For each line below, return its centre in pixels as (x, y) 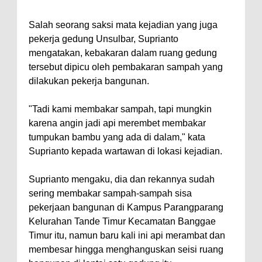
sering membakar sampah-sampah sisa (110, 194)
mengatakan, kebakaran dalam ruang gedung (123, 53)
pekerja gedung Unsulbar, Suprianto (104, 39)
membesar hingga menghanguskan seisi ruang (126, 250)
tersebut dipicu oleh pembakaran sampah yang (126, 67)
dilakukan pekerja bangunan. (89, 81)
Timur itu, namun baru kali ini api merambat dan (127, 236)
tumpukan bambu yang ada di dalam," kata (117, 137)
